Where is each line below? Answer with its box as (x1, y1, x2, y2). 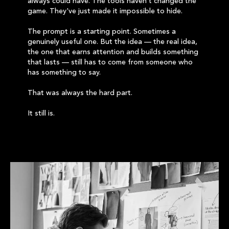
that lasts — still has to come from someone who (28, 59, 193, 66)
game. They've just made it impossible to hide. (28, 8, 182, 15)
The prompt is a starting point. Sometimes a (28, 28, 176, 35)
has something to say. (28, 69, 101, 76)
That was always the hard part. (28, 89, 132, 97)
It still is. (28, 110, 55, 117)
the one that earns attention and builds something (28, 49, 198, 56)
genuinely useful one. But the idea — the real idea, (28, 38, 197, 45)
